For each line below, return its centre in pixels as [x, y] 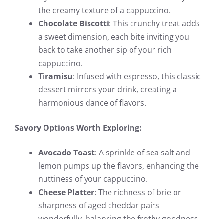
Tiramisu [55, 76]
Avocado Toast [66, 152]
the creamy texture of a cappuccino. [104, 10]
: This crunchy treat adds [154, 23]
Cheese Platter [66, 192]
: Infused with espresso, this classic [137, 76]
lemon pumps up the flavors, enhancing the [119, 165]
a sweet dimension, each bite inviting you [114, 36]
